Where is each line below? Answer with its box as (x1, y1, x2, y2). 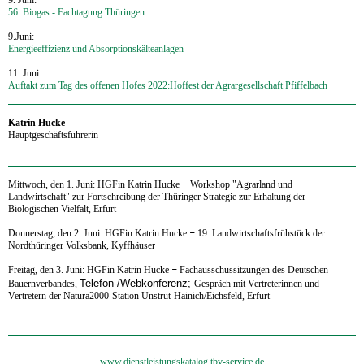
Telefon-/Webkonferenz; (80, 276, 194, 289)
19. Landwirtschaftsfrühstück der (197, 227, 325, 239)
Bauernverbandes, (8, 277, 80, 289)
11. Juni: (8, 67, 41, 79)
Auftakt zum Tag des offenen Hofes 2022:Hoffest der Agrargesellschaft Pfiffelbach (8, 79, 332, 91)
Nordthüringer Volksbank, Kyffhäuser (8, 239, 155, 251)
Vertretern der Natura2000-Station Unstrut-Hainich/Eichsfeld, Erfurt (8, 289, 270, 301)
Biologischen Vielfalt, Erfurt (8, 202, 119, 214)
